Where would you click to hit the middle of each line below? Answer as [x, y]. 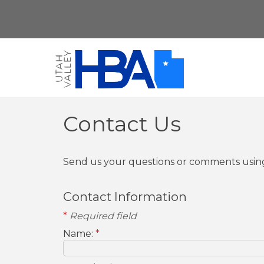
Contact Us [122, 124]
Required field [102, 216]
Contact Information [125, 197]
